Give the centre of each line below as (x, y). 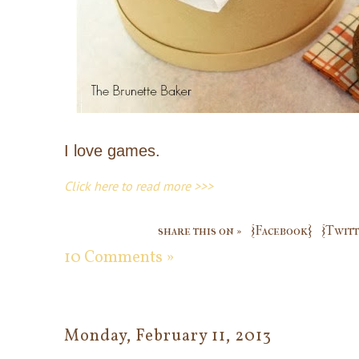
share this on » (200, 230)
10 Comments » (119, 258)
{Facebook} (281, 230)
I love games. (115, 150)
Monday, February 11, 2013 (168, 336)
